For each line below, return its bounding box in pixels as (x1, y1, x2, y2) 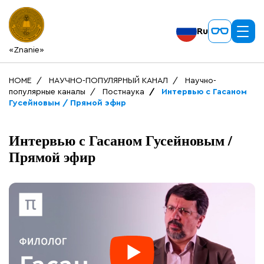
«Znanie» (9, 46, 44, 54)
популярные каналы (9, 88, 85, 96)
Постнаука (103, 88, 144, 96)
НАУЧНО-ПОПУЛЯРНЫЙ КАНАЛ (49, 77, 168, 85)
